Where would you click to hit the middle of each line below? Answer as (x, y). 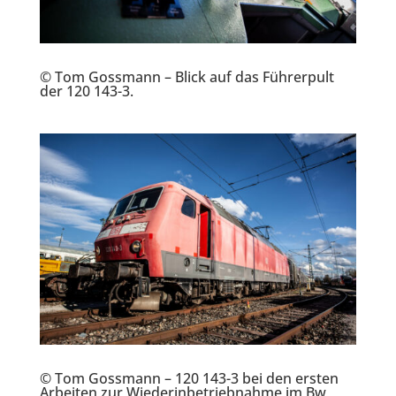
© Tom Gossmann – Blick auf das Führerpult (187, 76)
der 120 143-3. (86, 91)
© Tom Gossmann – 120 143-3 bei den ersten (189, 378)
